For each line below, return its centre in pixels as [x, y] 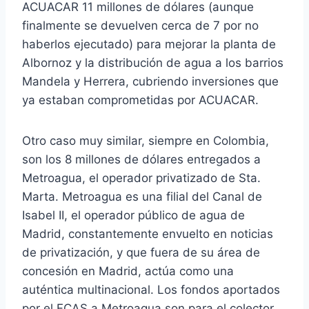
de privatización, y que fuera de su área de [141, 252]
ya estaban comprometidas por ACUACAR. [140, 100]
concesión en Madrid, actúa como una [128, 271]
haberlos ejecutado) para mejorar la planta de [149, 44]
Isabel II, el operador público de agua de [133, 215]
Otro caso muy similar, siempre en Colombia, [146, 140]
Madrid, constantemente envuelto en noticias [148, 233]
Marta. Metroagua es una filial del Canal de [142, 196]
